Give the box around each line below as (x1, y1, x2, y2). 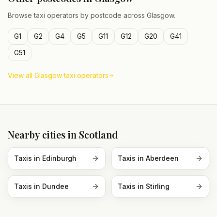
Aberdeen (146, 154, 179, 162)
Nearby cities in (8, 128, 79, 141)
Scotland (79, 128, 118, 141)
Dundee (42, 182, 69, 190)
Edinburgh (42, 154, 77, 162)
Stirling (146, 182, 170, 190)
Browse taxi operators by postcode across (8, 11, 147, 19)
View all (8, 71, 34, 79)
